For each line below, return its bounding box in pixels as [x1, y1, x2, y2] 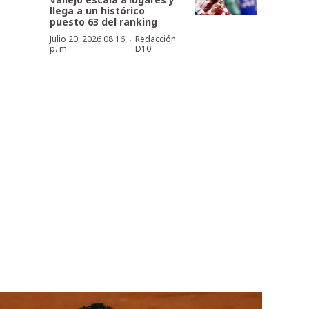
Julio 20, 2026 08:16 [50, 32, 125, 45]
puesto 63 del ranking [50, 14, 157, 28]
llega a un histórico [50, 3, 145, 17]
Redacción [134, 32, 176, 45]
